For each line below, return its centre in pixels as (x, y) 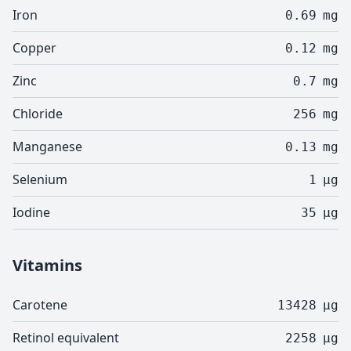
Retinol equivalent (66, 338)
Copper (34, 48)
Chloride (38, 114)
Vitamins (47, 265)
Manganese (47, 147)
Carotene (40, 305)
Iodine (31, 212)
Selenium (40, 179)
